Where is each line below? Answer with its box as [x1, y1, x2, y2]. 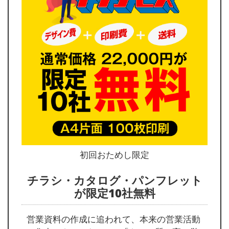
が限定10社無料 [74, 185, 155, 201]
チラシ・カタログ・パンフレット [27, 172, 202, 188]
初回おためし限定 [80, 149, 149, 161]
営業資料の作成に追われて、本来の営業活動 [27, 213, 200, 225]
